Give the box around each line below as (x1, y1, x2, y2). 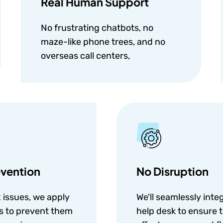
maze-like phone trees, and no (40, 36, 165, 47)
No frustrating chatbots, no (40, 22, 153, 33)
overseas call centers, (40, 50, 130, 61)
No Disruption (136, 164, 209, 178)
